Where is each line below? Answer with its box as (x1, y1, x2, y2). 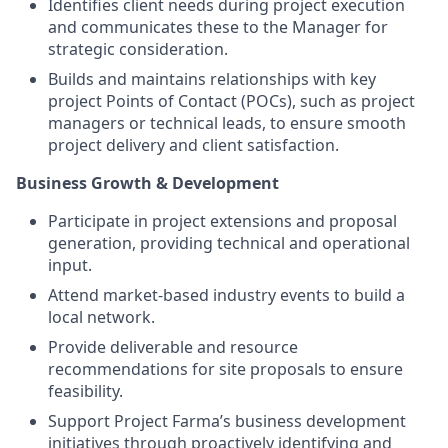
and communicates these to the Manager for (48, 15, 388, 38)
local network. (48, 305, 155, 328)
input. (48, 253, 92, 276)
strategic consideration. (48, 37, 228, 60)
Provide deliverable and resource (48, 335, 298, 358)
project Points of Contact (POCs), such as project (48, 89, 415, 112)
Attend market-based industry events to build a (48, 283, 405, 306)
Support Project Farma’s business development (48, 409, 406, 432)
